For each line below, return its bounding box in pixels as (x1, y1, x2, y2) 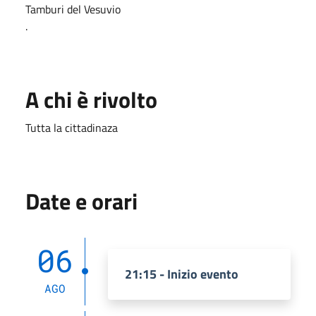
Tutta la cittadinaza (25, 119, 118, 136)
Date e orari (25, 183, 138, 218)
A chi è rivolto (25, 82, 157, 116)
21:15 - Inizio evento (125, 264, 238, 284)
